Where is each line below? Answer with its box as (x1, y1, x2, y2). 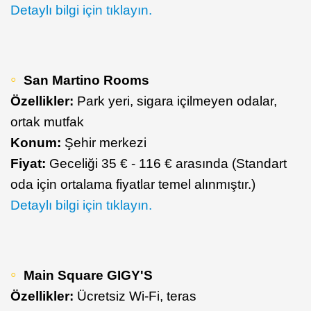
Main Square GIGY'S (24, 267, 153, 283)
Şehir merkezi (61, 135, 146, 150)
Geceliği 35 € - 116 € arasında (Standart (46, 155, 287, 171)
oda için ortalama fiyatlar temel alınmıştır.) (10, 176, 255, 192)
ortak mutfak (10, 114, 84, 129)
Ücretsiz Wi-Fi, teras (74, 288, 196, 303)
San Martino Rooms (24, 72, 149, 87)
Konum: (10, 135, 61, 150)
